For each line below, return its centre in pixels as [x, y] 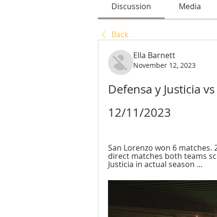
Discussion [132, 7]
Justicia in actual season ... [155, 164]
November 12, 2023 [164, 65]
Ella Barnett [154, 55]
